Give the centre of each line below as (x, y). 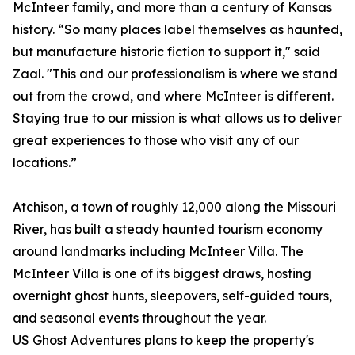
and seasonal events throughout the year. (139, 318)
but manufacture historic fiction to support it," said (166, 52)
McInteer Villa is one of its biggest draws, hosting (162, 274)
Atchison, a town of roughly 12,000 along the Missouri (174, 207)
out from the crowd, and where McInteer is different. (173, 96)
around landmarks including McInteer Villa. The (158, 252)
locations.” (45, 163)
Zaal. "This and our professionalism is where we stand (175, 74)
